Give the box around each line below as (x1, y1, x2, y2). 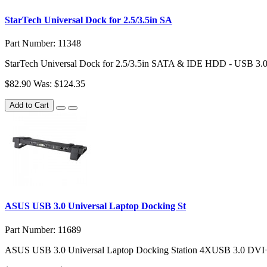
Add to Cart (10, 101, 49, 110)
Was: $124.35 (33, 79, 85, 89)
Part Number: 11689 (5, 224, 81, 235)
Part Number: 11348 (5, 38, 81, 49)
